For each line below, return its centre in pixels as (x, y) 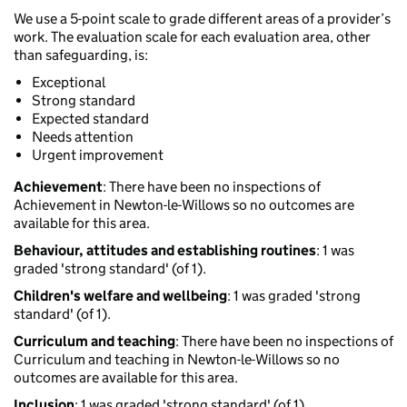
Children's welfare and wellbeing (120, 296)
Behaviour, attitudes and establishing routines (165, 251)
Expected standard (90, 119)
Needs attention (83, 137)
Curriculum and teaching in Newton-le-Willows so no (177, 360)
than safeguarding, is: (81, 55)
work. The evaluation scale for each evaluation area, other (192, 37)
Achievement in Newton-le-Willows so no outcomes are (184, 205)
